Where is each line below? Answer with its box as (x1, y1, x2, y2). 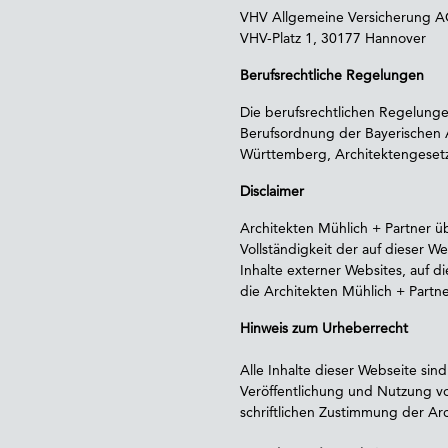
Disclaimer (240, 182, 304, 200)
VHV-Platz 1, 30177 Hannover (240, 29, 426, 47)
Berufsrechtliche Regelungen (240, 66, 424, 84)
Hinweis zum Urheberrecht (240, 319, 408, 337)
